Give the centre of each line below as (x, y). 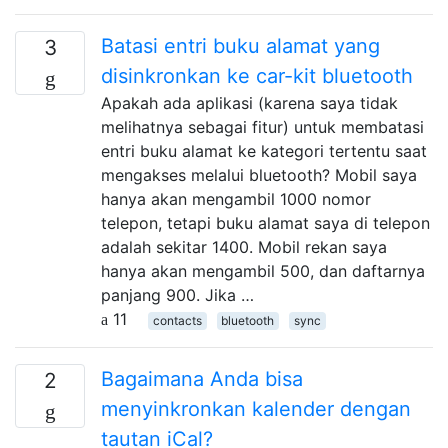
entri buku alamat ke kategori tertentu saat (264, 150)
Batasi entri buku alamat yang (240, 45)
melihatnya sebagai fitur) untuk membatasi (262, 126)
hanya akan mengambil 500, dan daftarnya (263, 270)
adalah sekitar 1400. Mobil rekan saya (244, 246)
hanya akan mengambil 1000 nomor (236, 198)
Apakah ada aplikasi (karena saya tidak (249, 102)
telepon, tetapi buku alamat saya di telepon (265, 222)
